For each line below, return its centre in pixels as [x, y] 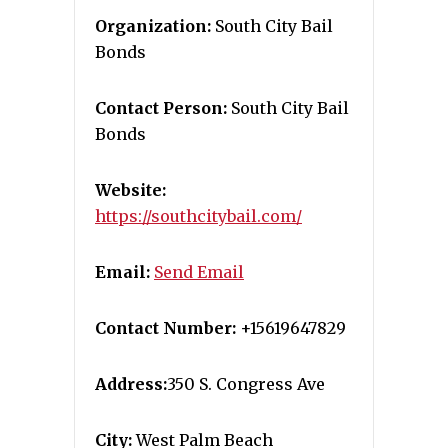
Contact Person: [161, 108]
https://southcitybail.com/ [198, 216]
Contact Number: [165, 328]
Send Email [199, 272]
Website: [130, 190]
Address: [131, 384]
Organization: [153, 26]
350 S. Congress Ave [246, 384]
